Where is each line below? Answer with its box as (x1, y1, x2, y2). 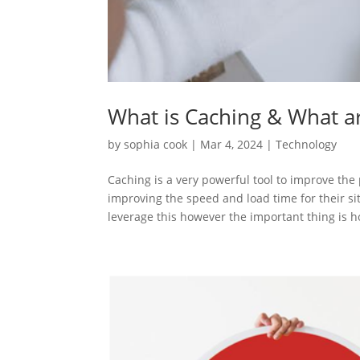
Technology (276, 136, 337, 152)
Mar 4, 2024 (200, 136, 264, 152)
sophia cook (124, 136, 188, 152)
